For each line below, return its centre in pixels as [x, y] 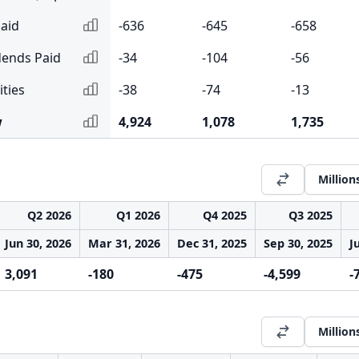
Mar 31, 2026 [124, 243]
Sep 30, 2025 [298, 243]
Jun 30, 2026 [38, 243]
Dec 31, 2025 [212, 243]
